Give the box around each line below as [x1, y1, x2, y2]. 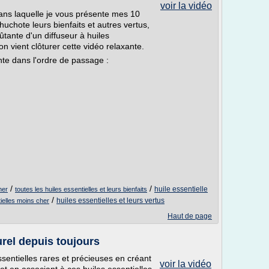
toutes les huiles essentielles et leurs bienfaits [15, 186, 147, 193]
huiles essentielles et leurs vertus [56, 196, 165, 205]
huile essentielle [154, 185, 208, 193]
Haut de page [168, 212, 212, 220]
